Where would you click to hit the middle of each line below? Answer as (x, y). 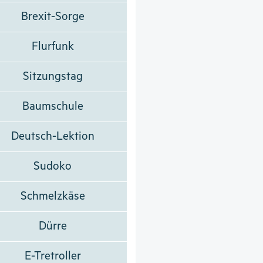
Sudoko (53, 166)
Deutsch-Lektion (53, 136)
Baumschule (53, 106)
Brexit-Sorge (53, 16)
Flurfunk (53, 46)
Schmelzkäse (53, 196)
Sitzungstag (53, 76)
